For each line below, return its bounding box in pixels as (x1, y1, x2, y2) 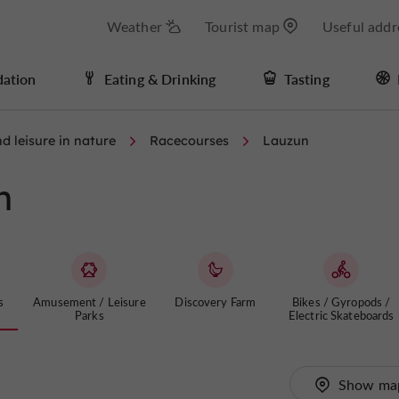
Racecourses (150, 133, 229, 149)
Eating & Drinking (103, 69, 216, 88)
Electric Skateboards (288, 307, 395, 322)
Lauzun (263, 133, 309, 149)
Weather (106, 17, 162, 36)
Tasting (283, 69, 330, 88)
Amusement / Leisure (33, 294, 146, 309)
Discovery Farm (175, 294, 256, 309)
